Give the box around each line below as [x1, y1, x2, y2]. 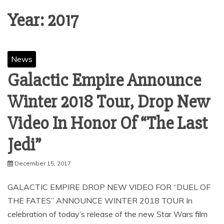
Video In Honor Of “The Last [7, 112, 207, 134]
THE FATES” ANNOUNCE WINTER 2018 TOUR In [7, 195, 192, 205]
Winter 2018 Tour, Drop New [7, 91, 210, 113]
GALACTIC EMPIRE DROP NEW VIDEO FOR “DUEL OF [7, 182, 210, 192]
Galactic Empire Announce [7, 69, 201, 91]
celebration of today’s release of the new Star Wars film [7, 209, 207, 219]
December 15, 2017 [14, 159, 71, 167]
